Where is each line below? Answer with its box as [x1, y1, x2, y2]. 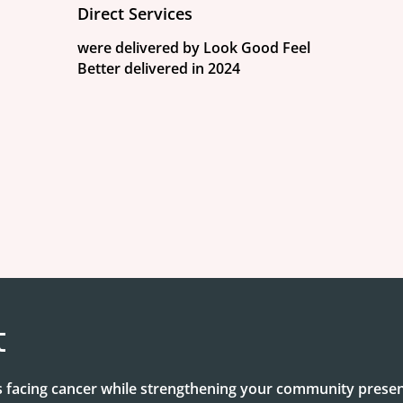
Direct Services [76, 3, 193, 24]
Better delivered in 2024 [76, 58, 240, 78]
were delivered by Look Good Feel [76, 38, 310, 58]
